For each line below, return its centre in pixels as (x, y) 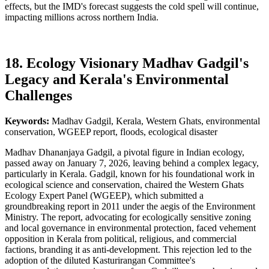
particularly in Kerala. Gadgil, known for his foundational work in (130, 174)
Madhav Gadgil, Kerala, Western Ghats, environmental (156, 121)
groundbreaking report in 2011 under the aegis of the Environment (130, 206)
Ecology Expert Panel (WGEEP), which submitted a (104, 195)
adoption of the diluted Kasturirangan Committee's (100, 260)
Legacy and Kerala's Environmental (117, 79)
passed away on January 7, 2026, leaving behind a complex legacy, (132, 163)
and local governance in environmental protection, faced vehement (130, 228)
